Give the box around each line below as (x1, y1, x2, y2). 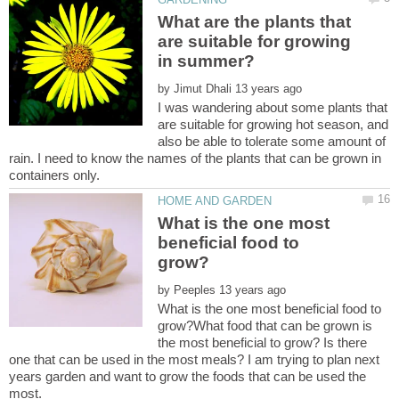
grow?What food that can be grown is (158, 318, 373, 334)
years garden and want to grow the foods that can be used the (9, 369, 366, 385)
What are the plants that (158, 12, 352, 32)
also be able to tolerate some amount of (158, 134, 387, 150)
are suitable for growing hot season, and (158, 117, 389, 133)
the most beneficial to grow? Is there (158, 335, 368, 351)
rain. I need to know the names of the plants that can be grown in (9, 151, 381, 167)
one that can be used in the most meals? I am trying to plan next (9, 352, 379, 368)
